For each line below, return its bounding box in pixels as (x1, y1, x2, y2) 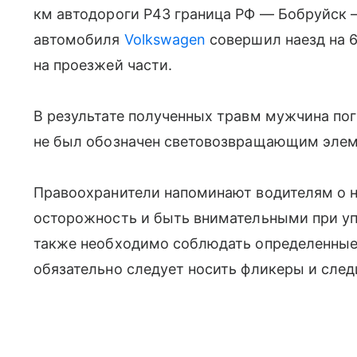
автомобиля (33, 31, 124, 48)
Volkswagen (124, 31, 206, 48)
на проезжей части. (33, 57, 172, 73)
